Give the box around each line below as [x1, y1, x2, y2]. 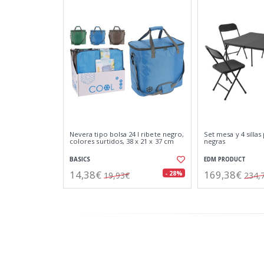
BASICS [70, 156, 90, 163]
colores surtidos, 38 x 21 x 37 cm [70, 137, 174, 146]
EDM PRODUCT [204, 156, 246, 163]
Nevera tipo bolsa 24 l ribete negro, [70, 130, 184, 138]
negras [204, 137, 226, 146]
